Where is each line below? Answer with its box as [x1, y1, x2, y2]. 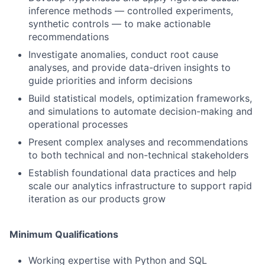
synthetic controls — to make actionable [28, 18, 211, 30]
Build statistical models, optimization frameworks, [28, 92, 252, 104]
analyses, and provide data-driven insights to [28, 62, 231, 73]
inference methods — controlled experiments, [28, 5, 233, 17]
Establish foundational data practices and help [28, 167, 237, 179]
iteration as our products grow [28, 193, 166, 205]
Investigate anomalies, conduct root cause [28, 49, 218, 60]
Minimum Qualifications [9, 228, 118, 240]
